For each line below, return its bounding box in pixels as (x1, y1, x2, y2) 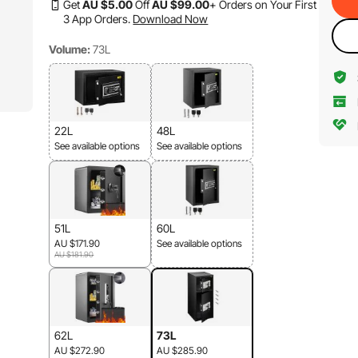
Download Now (133, 12, 209, 26)
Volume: (49, 42, 91, 56)
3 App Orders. (63, 12, 131, 26)
